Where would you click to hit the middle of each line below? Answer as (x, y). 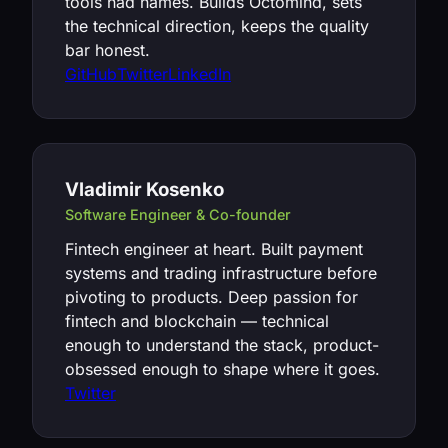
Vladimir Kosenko (144, 189)
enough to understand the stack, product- (222, 345)
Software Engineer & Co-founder (178, 214)
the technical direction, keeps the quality (217, 26)
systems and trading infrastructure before (221, 273)
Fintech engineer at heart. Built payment (214, 249)
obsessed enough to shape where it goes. (222, 369)
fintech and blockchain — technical (197, 321)
